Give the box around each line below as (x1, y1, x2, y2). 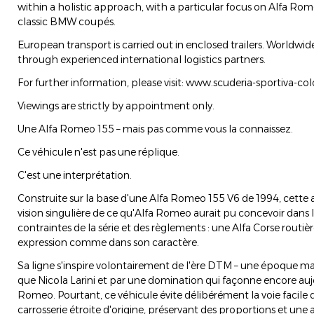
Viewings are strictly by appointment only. (18, 100, 214, 113)
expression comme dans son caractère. (18, 236, 199, 250)
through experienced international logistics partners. (18, 53, 266, 67)
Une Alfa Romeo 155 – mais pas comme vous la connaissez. (18, 123, 293, 136)
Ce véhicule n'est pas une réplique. (18, 146, 179, 159)
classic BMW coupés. (18, 15, 116, 29)
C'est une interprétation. (18, 169, 132, 182)
